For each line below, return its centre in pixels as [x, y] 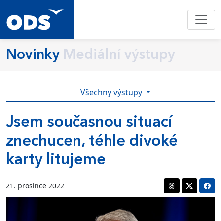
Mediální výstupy [119, 55]
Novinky [33, 55]
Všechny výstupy [111, 92]
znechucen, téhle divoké [92, 142]
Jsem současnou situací [89, 123]
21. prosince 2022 [35, 186]
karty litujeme [56, 160]
